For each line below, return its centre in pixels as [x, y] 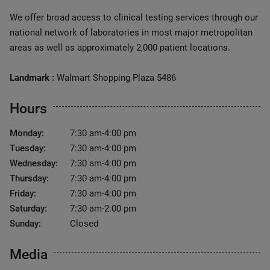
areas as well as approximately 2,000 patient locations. [120, 48]
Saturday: [28, 209]
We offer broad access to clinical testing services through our [134, 17]
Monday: [27, 133]
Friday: [23, 193]
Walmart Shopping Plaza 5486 [115, 78]
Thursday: [29, 178]
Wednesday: [34, 163]
